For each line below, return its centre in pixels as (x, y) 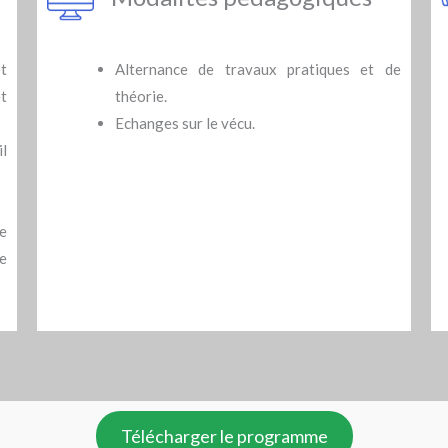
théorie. (140, 95)
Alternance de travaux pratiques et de (257, 68)
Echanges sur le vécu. (184, 122)
